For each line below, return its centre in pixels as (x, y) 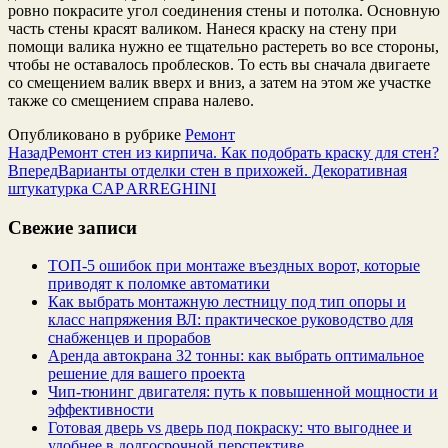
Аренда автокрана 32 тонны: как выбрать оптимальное (236, 356)
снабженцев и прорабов (129, 338)
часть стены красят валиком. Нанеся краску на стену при (202, 28)
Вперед (33, 170)
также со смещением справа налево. (131, 100)
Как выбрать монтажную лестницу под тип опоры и (227, 302)
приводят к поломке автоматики (159, 284)
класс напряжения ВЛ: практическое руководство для (230, 320)
